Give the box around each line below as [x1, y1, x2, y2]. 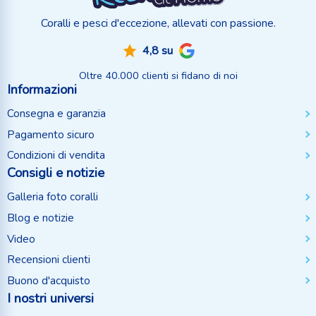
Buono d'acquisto [7, 273, 90, 288]
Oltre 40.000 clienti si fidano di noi [78, 68, 238, 83]
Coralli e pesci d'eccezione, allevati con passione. [40, 15, 276, 31]
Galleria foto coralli [7, 190, 98, 205]
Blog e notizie [7, 211, 74, 226]
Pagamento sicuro [7, 127, 95, 142]
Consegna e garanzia [7, 107, 106, 121]
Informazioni [7, 80, 77, 98]
